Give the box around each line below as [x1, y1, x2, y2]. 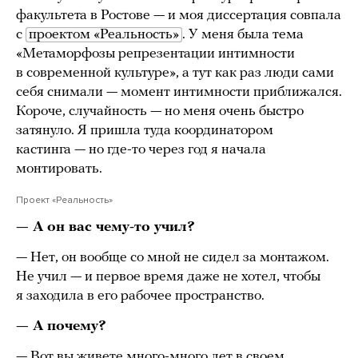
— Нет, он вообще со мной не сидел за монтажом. [16, 250, 329, 266]
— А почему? [16, 319, 106, 335]
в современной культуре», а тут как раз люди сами [16, 66, 334, 82]
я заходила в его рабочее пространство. [16, 288, 268, 304]
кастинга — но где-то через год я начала [16, 142, 266, 158]
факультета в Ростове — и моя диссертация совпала [16, 8, 341, 24]
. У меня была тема [182, 27, 304, 43]
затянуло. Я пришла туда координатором [16, 123, 273, 139]
